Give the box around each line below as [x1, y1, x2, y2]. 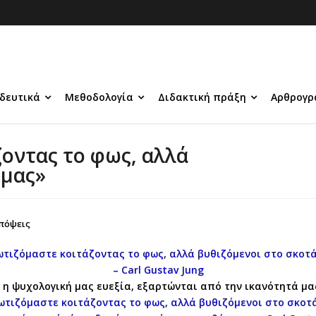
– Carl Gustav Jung [112, 263, 204, 276]
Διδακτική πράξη [158, 90, 246, 104]
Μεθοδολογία [65, 90, 133, 104]
